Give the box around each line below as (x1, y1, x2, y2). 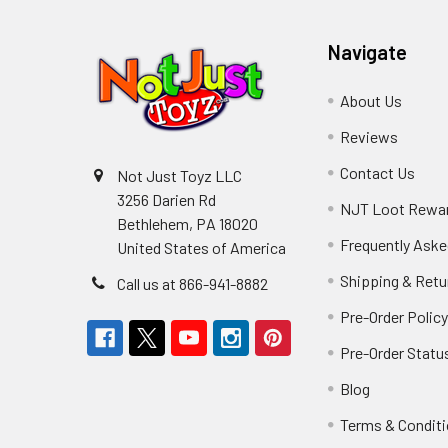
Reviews (340, 127, 399, 147)
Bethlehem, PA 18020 (117, 214, 258, 234)
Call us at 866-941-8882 (117, 274, 268, 294)
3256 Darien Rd (117, 190, 216, 210)
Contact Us (340, 163, 416, 183)
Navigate (328, 40, 408, 65)
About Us (340, 91, 403, 111)
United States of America (117, 238, 286, 258)
